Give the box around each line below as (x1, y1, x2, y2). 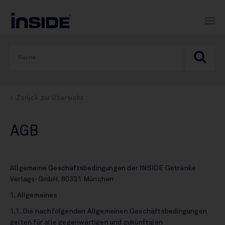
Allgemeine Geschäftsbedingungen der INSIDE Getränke (10, 165, 196, 172)
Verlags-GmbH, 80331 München (10, 176, 116, 183)
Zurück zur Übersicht (16, 94, 84, 101)
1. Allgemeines (10, 192, 59, 199)
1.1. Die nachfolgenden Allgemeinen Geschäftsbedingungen (10, 208, 207, 215)
